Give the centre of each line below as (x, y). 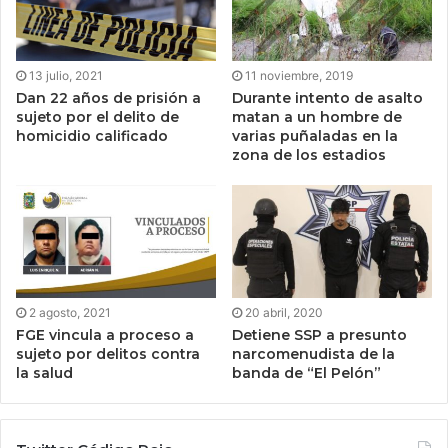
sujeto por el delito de (97, 117)
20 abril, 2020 (284, 313)
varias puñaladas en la (315, 136)
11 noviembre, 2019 (299, 76)
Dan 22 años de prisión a (108, 98)
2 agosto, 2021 (70, 313)
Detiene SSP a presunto (319, 335)
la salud (44, 373)
